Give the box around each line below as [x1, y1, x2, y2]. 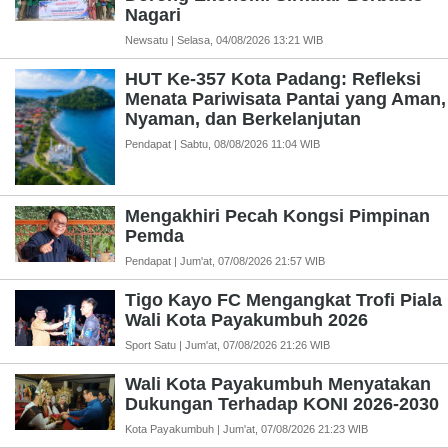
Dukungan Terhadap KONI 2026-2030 [125, 393, 439, 414]
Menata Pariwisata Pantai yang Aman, [125, 89, 446, 110]
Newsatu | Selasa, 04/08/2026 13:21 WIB [125, 34, 323, 47]
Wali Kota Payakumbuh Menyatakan [125, 373, 431, 394]
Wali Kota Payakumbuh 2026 [125, 309, 368, 330]
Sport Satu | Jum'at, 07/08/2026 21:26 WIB [125, 338, 330, 351]
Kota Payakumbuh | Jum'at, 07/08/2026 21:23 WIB [125, 422, 368, 435]
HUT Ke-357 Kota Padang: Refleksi [125, 69, 421, 90]
